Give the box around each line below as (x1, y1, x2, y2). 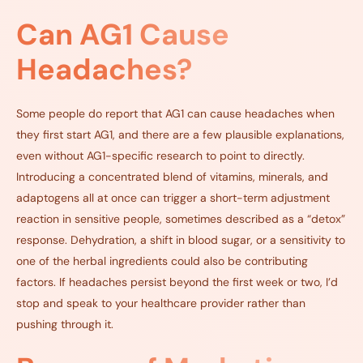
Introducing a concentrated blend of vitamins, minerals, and (16, 169, 328, 185)
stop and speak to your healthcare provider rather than (16, 296, 305, 311)
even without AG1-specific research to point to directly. (16, 148, 305, 164)
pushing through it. (16, 317, 113, 332)
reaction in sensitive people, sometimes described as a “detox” (16, 211, 345, 227)
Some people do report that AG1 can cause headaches (16, 106, 303, 122)
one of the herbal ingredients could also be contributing (16, 254, 308, 269)
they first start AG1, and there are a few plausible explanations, (16, 127, 344, 143)
